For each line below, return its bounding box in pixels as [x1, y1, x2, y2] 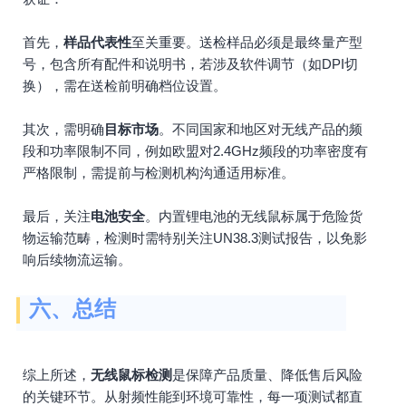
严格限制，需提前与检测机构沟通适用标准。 [23, 165, 295, 180]
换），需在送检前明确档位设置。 [23, 78, 227, 93]
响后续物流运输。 [23, 252, 131, 267]
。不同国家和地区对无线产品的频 [159, 121, 362, 137]
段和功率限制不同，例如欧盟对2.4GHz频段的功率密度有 [23, 143, 368, 159]
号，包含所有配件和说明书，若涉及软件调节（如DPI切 [23, 56, 358, 72]
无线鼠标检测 [91, 367, 172, 382]
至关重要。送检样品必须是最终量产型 [131, 34, 362, 50]
